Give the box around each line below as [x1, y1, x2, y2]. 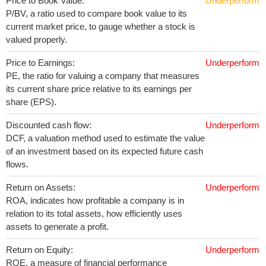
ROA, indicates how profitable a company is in [6, 195, 184, 205]
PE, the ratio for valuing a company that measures [6, 71, 199, 81]
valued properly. [6, 34, 67, 45]
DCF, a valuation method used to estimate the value [6, 133, 205, 143]
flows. [6, 159, 28, 169]
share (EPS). [6, 97, 56, 107]
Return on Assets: [6, 182, 75, 192]
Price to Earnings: [6, 58, 75, 68]
